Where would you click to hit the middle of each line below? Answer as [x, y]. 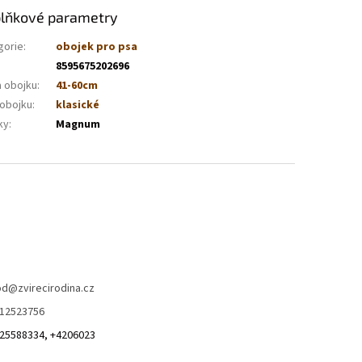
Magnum [78, 125]
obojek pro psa [97, 47]
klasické [78, 105]
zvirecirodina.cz [56, 289]
